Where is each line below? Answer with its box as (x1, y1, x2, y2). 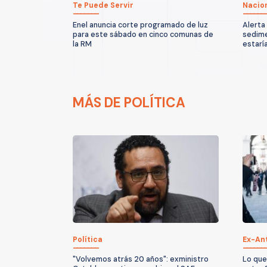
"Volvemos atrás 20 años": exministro (73, 254, 209, 264)
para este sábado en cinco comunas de (73, 29, 213, 39)
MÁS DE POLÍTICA (73, 94, 185, 111)
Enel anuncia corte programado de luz (73, 20, 208, 30)
